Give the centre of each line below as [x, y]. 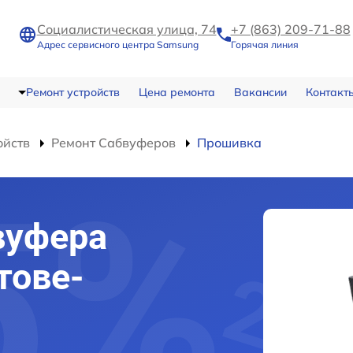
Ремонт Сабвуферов [113, 143]
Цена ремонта [176, 93]
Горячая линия [264, 44]
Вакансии [260, 93]
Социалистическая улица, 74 [126, 29]
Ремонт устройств [72, 93]
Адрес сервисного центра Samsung [117, 44]
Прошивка [229, 143]
